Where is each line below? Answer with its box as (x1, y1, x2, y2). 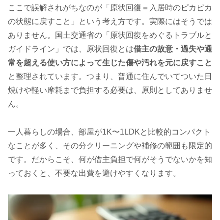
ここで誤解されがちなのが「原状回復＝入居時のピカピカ (8, 3, 212, 12)
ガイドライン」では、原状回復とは (8, 45, 134, 54)
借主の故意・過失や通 (134, 45, 212, 54)
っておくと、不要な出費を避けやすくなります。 (8, 168, 181, 177)
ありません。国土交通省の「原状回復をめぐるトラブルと (8, 31, 212, 40)
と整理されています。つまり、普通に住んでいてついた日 (8, 72, 212, 81)
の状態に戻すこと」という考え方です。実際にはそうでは (8, 17, 212, 26)
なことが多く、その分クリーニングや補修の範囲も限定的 (8, 141, 212, 150)
